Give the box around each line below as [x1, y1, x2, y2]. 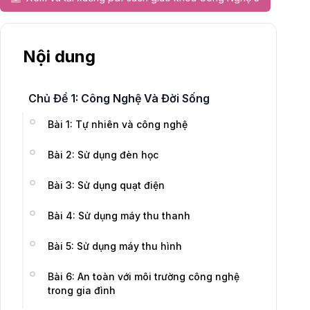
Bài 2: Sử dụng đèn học [48, 149, 158, 161]
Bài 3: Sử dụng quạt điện [48, 179, 165, 191]
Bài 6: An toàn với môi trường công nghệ [48, 271, 239, 282]
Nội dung [23, 46, 95, 66]
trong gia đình [48, 284, 116, 296]
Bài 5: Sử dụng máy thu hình [48, 240, 182, 252]
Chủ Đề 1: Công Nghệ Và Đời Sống [28, 91, 210, 105]
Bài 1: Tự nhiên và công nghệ [48, 118, 188, 130]
